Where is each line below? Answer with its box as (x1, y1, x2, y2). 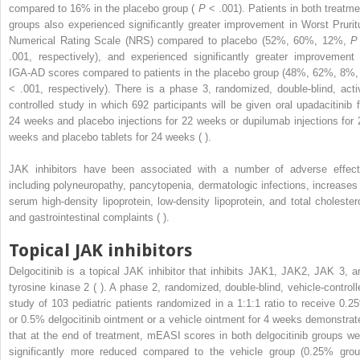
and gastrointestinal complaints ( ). (9, 211, 170, 224)
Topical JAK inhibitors (9, 240, 192, 261)
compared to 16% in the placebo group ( (9, 2, 198, 15)
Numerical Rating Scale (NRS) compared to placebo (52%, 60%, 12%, (9, 35, 351, 47)
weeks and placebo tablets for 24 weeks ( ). (9, 131, 211, 144)
